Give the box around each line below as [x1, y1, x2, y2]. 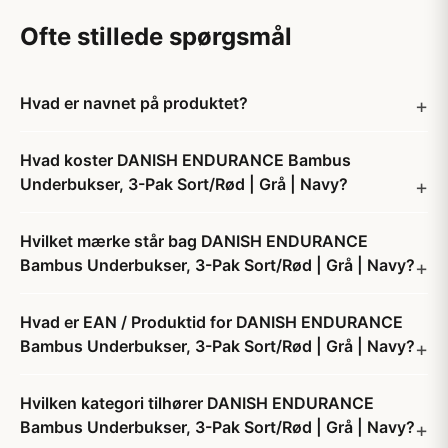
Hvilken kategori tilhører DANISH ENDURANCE [20, 393, 374, 413]
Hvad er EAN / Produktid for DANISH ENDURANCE [20, 312, 403, 332]
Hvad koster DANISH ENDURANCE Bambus [20, 150, 351, 170]
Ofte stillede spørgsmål [20, 22, 292, 51]
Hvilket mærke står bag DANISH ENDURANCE [20, 231, 368, 251]
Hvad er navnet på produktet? [20, 93, 248, 113]
